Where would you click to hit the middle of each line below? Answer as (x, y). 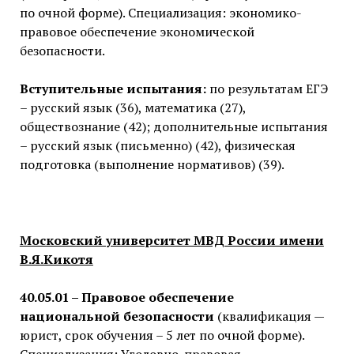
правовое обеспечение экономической (137, 32)
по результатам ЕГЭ (267, 89)
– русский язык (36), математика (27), (132, 108)
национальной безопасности (117, 316)
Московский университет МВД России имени (171, 241)
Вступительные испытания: (113, 89)
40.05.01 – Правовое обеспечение (126, 298)
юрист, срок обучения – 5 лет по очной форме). (162, 335)
